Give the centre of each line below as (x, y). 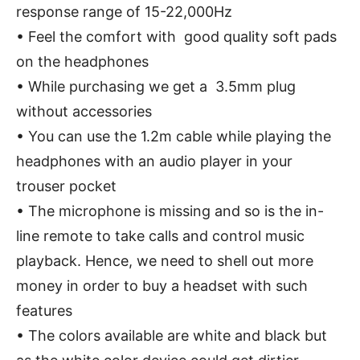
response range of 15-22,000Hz (124, 11)
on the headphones (82, 61)
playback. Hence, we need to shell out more (165, 260)
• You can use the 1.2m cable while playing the (174, 136)
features (44, 310)
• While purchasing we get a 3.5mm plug (156, 86)
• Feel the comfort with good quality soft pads (176, 36)
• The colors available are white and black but (172, 335)
